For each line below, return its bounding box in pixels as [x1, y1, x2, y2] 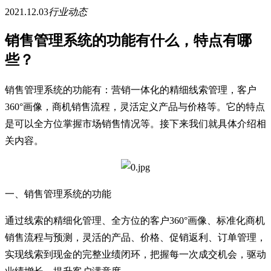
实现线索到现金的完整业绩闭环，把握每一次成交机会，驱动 [5, 249, 266, 260]
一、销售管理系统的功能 [5, 188, 111, 199]
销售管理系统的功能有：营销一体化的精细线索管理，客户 [5, 84, 256, 95]
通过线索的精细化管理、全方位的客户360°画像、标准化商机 [5, 215, 265, 226]
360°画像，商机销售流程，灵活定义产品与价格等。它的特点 [5, 101, 265, 112]
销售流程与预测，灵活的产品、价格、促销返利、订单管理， [5, 232, 266, 243]
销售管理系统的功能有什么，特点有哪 [5, 32, 252, 48]
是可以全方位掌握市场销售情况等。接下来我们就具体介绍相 [5, 118, 266, 129]
